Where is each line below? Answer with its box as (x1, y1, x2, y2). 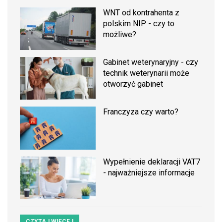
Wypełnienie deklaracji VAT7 (103, 157, 201, 166)
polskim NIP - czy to (103, 19, 175, 28)
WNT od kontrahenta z (103, 8, 180, 17)
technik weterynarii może (103, 68, 190, 78)
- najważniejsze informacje (103, 167, 195, 177)
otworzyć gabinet (103, 79, 164, 89)
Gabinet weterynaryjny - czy (103, 57, 199, 67)
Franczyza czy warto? (103, 107, 179, 117)
